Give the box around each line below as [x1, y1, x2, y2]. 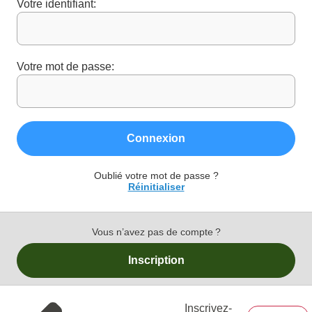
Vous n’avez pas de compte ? [91, 226, 221, 237]
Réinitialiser [127, 181, 185, 192]
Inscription [127, 254, 185, 266]
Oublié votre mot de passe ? [93, 170, 219, 181]
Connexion [127, 132, 185, 144]
